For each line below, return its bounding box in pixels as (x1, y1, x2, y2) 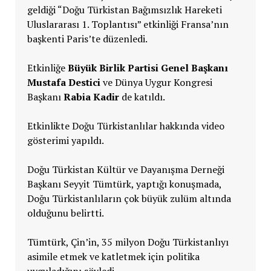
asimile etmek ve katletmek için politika (27, 249, 200, 263)
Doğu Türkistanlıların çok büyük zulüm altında (27, 191, 231, 205)
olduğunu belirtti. (27, 206, 104, 220)
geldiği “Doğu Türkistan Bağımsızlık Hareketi (27, 2, 222, 16)
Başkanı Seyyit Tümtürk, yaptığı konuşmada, (27, 177, 221, 191)
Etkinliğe (27, 60, 68, 74)
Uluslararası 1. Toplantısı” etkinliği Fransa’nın (27, 17, 229, 31)
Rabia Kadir (63, 90, 119, 103)
